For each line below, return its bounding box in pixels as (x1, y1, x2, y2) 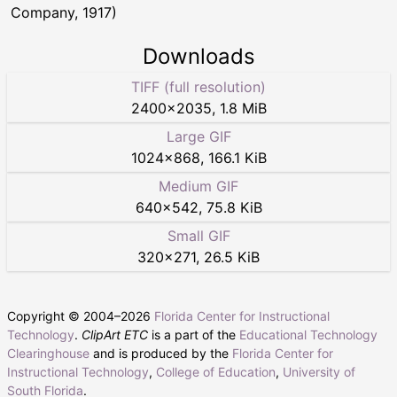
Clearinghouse (7, 346, 90, 362)
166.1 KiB (207, 149, 267, 167)
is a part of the (148, 327, 239, 343)
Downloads (142, 43, 255, 70)
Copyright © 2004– (7, 308, 121, 324)
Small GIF (167, 227, 230, 245)
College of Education (156, 364, 276, 380)
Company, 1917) (11, 4, 117, 22)
